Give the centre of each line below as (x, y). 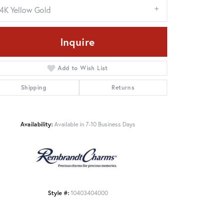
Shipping (33, 87)
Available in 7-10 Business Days (95, 124)
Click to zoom (133, 167)
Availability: (36, 124)
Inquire (78, 42)
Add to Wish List (83, 68)
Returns (123, 87)
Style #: (58, 192)
